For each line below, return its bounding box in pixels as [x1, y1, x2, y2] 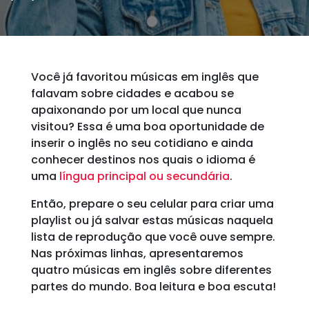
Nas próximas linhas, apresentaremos [30, 246, 243, 261]
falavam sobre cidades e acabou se [30, 86, 234, 101]
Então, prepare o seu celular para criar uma [30, 196, 274, 212]
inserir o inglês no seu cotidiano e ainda [30, 135, 253, 151]
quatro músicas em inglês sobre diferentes [30, 262, 272, 278]
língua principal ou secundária [56, 168, 230, 184]
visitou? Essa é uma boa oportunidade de [30, 119, 264, 134]
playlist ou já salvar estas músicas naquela [30, 212, 273, 228]
